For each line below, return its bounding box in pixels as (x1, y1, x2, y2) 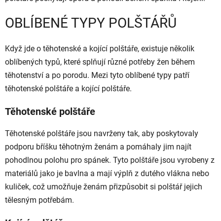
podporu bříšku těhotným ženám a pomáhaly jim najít (5, 142, 191, 152)
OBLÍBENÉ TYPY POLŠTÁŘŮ (5, 15, 177, 31)
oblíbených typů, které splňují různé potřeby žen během (5, 57, 195, 67)
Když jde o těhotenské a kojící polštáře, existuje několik (5, 44, 194, 54)
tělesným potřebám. (5, 195, 74, 205)
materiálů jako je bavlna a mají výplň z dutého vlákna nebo (5, 169, 209, 179)
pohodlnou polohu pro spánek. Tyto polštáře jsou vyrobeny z (5, 155, 215, 165)
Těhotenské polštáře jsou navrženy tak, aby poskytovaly (5, 129, 198, 139)
